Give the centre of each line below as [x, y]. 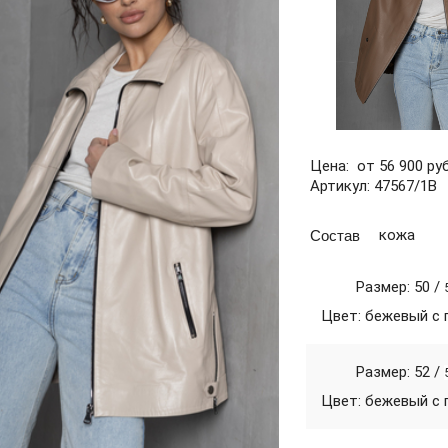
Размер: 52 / [399, 372]
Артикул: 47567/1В [374, 186]
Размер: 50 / [399, 287]
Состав [335, 234]
